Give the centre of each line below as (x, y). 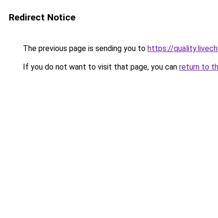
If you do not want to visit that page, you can (100, 67)
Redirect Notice (42, 17)
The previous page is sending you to (84, 48)
